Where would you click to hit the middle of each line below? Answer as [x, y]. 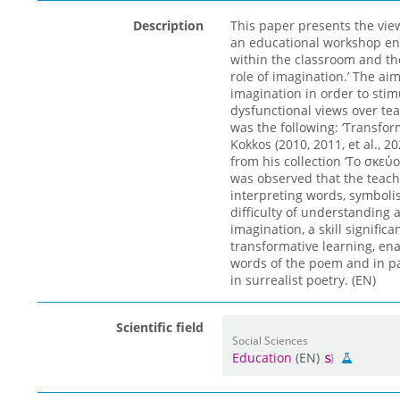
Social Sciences [270, 340]
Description [168, 25]
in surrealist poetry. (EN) [303, 280]
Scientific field [159, 327]
